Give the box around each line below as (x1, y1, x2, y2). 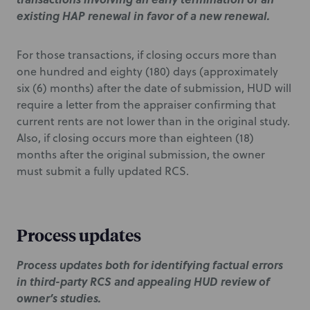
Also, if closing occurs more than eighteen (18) (17, 130, 254, 145)
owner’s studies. (17, 290, 101, 306)
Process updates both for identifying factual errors (17, 257, 283, 273)
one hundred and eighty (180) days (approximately (17, 64, 278, 79)
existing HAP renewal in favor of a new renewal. (17, 8, 270, 24)
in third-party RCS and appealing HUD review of (17, 273, 270, 289)
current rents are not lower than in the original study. (17, 113, 290, 129)
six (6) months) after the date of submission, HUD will (17, 80, 291, 95)
